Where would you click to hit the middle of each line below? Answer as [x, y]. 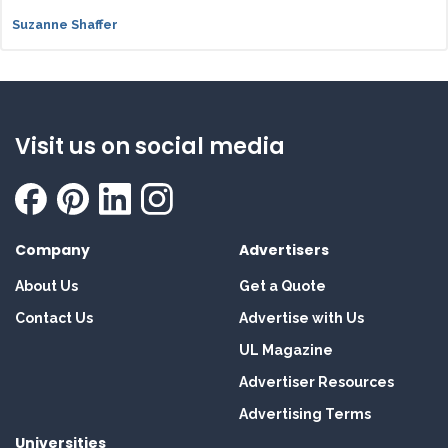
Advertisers [284, 250]
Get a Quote [282, 286]
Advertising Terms [305, 414]
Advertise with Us [301, 318]
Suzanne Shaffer [65, 25]
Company [52, 250]
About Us [46, 286]
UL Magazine [286, 350]
